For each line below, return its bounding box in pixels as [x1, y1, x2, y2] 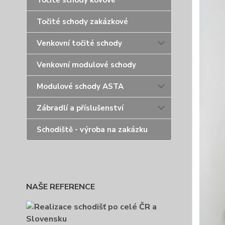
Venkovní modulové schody [37, 60, 136, 70]
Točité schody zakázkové [37, 17, 128, 27]
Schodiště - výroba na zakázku [37, 125, 148, 135]
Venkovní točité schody [37, 38, 122, 48]
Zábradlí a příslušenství [37, 103, 124, 113]
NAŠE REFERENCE [26, 181, 95, 192]
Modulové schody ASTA [37, 81, 124, 91]
